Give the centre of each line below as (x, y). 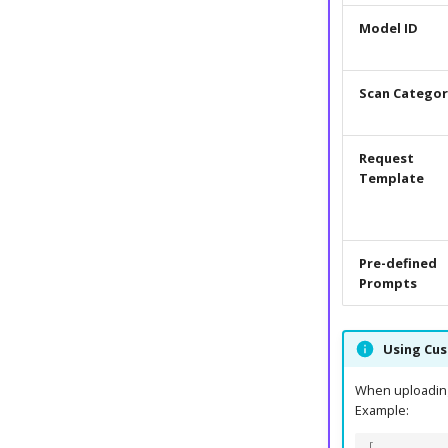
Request (386, 157)
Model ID (388, 27)
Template (391, 177)
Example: (382, 410)
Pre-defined (397, 262)
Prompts (387, 282)
